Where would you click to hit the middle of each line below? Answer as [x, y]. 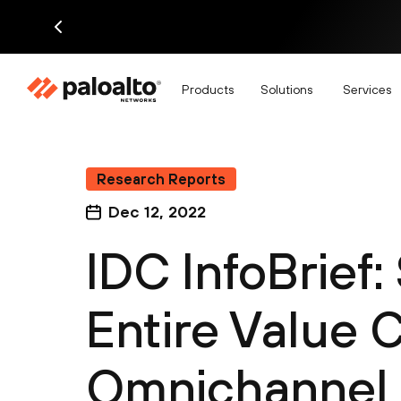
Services [367, 89]
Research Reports [161, 179]
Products [208, 89]
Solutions [286, 89]
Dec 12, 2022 [157, 212]
